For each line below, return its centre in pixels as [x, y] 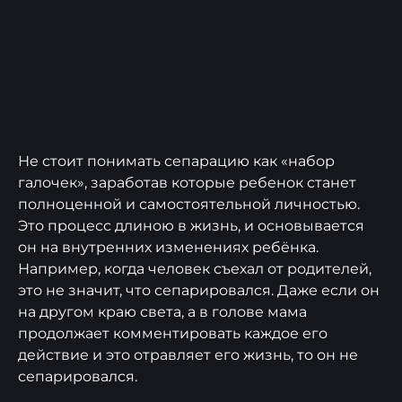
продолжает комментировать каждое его [173, 334]
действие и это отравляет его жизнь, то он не [188, 355]
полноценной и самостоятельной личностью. [189, 205]
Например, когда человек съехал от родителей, [195, 269]
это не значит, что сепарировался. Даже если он [199, 291]
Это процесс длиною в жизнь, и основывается [191, 226]
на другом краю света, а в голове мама [162, 312]
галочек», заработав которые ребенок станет [187, 183]
